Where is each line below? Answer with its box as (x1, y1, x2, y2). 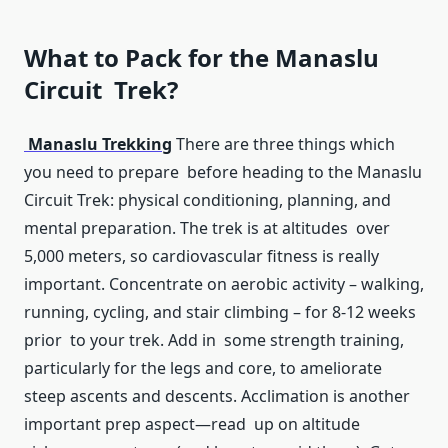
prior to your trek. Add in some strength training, (24, 329, 404, 352)
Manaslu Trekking (24, 133, 172, 156)
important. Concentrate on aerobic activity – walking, (24, 273, 424, 296)
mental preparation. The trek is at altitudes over (24, 217, 390, 240)
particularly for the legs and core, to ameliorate (24, 357, 382, 380)
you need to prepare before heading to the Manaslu (24, 161, 422, 184)
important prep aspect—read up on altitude (24, 413, 360, 436)
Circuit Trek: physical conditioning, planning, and (24, 189, 391, 212)
